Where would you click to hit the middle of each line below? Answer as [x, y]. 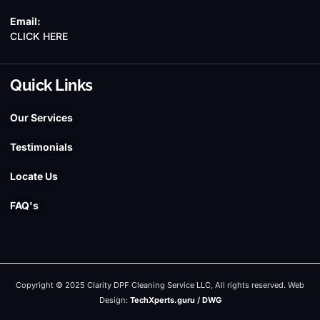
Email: [25, 21]
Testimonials [41, 146]
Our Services [41, 117]
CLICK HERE [39, 36]
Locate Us [34, 176]
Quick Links [51, 85]
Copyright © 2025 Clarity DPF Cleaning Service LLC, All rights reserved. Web [160, 285]
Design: [114, 300]
